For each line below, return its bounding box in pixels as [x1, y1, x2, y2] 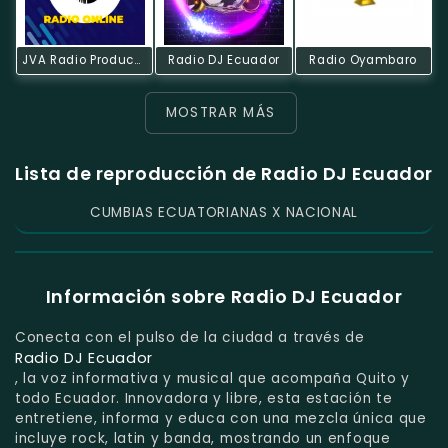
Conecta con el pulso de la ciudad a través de [15, 327, 365, 347]
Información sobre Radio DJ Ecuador [45, 284, 403, 310]
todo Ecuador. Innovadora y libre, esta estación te [15, 388, 393, 408]
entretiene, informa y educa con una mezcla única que [15, 408, 427, 428]
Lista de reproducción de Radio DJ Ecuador [15, 161, 433, 187]
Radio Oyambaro [309, 51, 417, 68]
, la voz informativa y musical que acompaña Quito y [15, 368, 410, 388]
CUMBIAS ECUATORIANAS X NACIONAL [89, 203, 359, 223]
